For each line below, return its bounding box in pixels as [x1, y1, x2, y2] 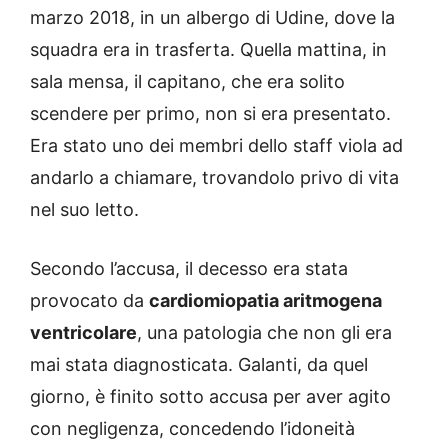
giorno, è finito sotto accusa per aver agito [30, 386, 391, 408]
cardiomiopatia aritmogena [149, 290, 382, 312]
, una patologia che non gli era [137, 322, 392, 344]
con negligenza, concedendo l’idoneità [30, 418, 355, 440]
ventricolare [30, 322, 137, 344]
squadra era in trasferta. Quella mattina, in [30, 39, 387, 61]
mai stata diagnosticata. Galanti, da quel [30, 354, 368, 376]
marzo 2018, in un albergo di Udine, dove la [30, 7, 395, 29]
